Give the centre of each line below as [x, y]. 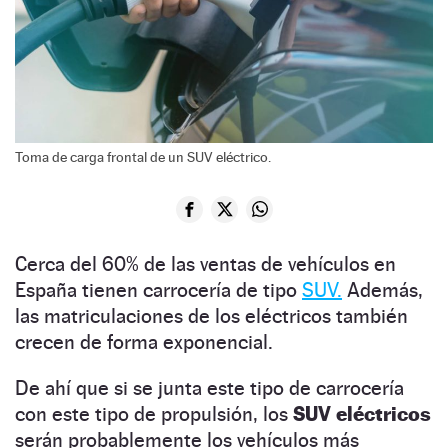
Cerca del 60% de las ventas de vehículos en [205, 263]
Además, [382, 289]
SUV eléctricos [362, 413]
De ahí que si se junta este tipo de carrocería [209, 387]
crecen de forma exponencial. [144, 341]
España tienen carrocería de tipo [158, 289]
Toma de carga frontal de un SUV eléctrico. [143, 156]
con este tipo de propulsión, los [154, 413]
